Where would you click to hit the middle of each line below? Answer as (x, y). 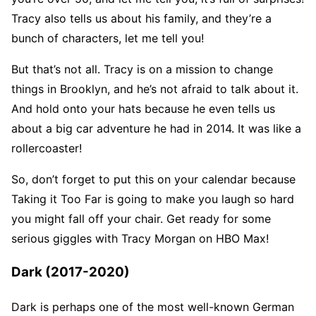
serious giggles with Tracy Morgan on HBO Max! (140, 238)
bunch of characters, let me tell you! (108, 38)
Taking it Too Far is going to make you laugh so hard (153, 199)
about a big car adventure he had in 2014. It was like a (156, 128)
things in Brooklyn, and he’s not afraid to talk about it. (155, 89)
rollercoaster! (47, 148)
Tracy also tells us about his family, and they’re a (141, 18)
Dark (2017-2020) (71, 272)
